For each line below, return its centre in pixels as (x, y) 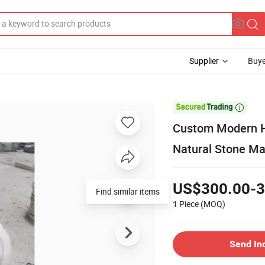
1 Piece (186, 203)
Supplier (204, 61)
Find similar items (128, 191)
